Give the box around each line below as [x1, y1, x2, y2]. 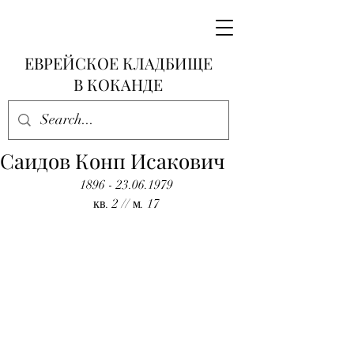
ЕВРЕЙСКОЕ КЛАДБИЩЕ [24, 52, 213, 73]
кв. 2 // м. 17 [93, 196, 160, 212]
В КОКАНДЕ [73, 73, 163, 95]
